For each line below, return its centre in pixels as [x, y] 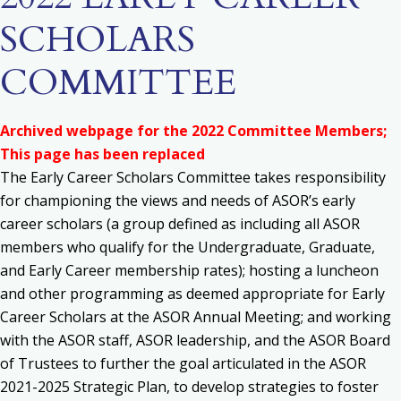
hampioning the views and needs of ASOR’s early [193, 200]
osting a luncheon [318, 270]
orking [369, 317]
